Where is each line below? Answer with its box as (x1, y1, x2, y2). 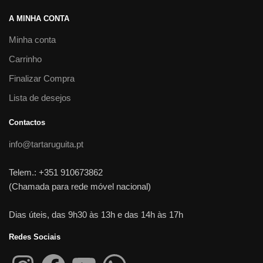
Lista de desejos (9, 92, 71, 103)
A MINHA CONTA (9, 14, 69, 23)
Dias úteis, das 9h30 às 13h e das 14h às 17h (9, 209, 183, 220)
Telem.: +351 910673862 (9, 167, 103, 177)
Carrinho (9, 53, 42, 64)
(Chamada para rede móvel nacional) (9, 181, 151, 191)
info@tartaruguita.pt (9, 139, 83, 149)
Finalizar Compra (9, 73, 75, 83)
